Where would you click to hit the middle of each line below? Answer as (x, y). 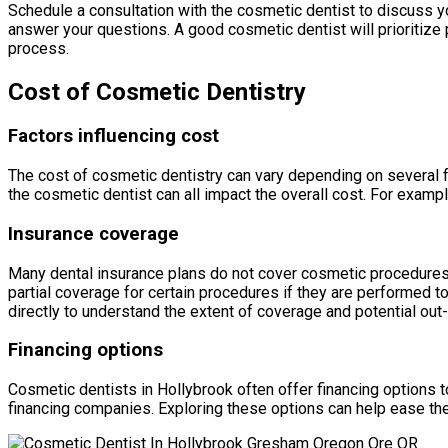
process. (38, 48)
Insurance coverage (93, 233)
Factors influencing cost (113, 136)
